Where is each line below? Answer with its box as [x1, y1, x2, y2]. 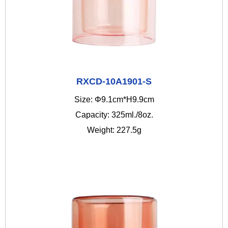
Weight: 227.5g [87, 126, 141, 134]
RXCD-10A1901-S [76, 76, 152, 87]
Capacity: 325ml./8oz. [75, 110, 153, 119]
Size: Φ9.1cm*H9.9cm [74, 95, 154, 104]
